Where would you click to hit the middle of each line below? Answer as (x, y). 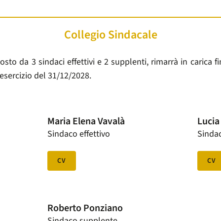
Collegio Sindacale (110, 35)
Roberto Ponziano (85, 208)
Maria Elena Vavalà (86, 122)
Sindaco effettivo (78, 134)
